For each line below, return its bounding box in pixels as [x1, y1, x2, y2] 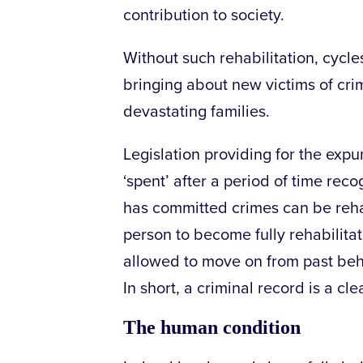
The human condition [123, 317, 301, 339]
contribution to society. [123, 6, 284, 26]
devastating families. [123, 102, 270, 122]
